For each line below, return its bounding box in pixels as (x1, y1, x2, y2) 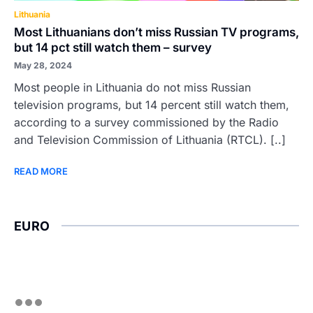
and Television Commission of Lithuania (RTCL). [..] (14, 133, 286, 147)
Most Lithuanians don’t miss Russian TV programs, (14, 25, 299, 39)
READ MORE (14, 166, 68, 177)
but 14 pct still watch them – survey (14, 41, 212, 54)
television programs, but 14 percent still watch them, (14, 98, 289, 112)
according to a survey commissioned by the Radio (14, 115, 279, 129)
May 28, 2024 (14, 60, 72, 71)
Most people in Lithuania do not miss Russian (14, 80, 251, 94)
